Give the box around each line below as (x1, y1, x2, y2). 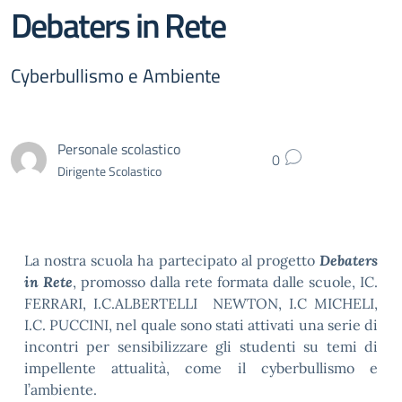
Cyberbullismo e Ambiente (11, 61, 221, 90)
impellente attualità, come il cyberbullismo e (24, 359, 378, 377)
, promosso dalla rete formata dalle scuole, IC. (73, 273, 378, 291)
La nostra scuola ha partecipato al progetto (24, 251, 319, 269)
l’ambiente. (24, 380, 97, 398)
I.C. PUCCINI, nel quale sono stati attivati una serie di (24, 316, 378, 334)
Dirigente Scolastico (57, 161, 162, 180)
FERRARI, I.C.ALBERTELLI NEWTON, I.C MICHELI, (24, 294, 378, 312)
